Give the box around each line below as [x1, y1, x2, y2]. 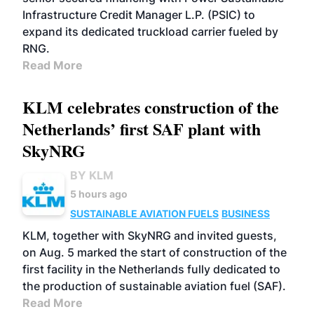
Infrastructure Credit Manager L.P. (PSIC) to [22, 8, 255, 22]
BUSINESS [221, 207, 270, 219]
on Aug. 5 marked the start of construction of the [22, 245, 287, 259]
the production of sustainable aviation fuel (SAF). [22, 279, 286, 293]
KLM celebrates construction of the [22, 95, 279, 119]
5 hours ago [70, 188, 128, 200]
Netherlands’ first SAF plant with [22, 116, 261, 141]
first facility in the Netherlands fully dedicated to [22, 262, 280, 276]
